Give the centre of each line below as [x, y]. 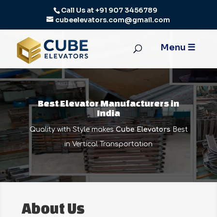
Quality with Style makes [72, 130]
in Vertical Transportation [108, 144]
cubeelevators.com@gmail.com [113, 20]
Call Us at [78, 10]
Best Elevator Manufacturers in [108, 103]
